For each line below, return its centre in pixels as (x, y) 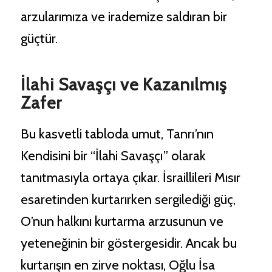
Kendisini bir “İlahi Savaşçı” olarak (113, 155)
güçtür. (39, 39)
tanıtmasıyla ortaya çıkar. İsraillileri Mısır (130, 177)
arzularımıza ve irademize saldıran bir (124, 17)
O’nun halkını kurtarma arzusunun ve (122, 221)
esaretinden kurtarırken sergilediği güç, (128, 199)
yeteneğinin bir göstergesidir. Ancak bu (128, 243)
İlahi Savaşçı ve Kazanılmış (124, 85)
